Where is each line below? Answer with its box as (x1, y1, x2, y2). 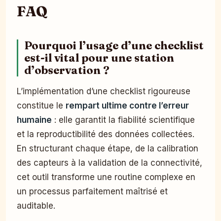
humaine (17, 114, 52, 125)
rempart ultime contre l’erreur (66, 100, 189, 110)
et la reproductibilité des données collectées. (17, 129, 194, 139)
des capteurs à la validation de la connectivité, (17, 157, 202, 168)
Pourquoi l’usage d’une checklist (24, 38, 204, 52)
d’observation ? (24, 63, 110, 77)
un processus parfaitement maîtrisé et (17, 186, 168, 196)
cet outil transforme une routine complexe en (17, 172, 195, 182)
